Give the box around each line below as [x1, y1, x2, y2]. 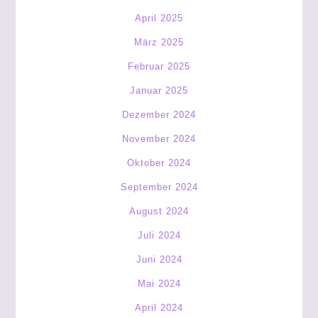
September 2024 [120, 182, 198, 192]
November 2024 [122, 133, 196, 144]
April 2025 [135, 13, 183, 23]
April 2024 [135, 302, 183, 313]
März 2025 [134, 37, 184, 48]
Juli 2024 [137, 230, 181, 241]
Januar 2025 [130, 85, 188, 96]
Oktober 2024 [127, 158, 191, 168]
